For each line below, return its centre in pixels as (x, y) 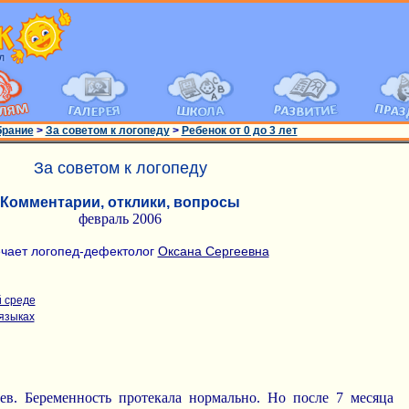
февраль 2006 (120, 219)
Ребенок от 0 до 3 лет (239, 131)
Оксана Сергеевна (213, 251)
